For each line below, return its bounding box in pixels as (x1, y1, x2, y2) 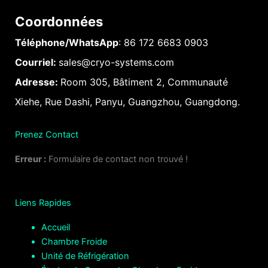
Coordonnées (15, 13, 103, 29)
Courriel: (15, 56, 59, 68)
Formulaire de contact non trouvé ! (46, 153, 188, 165)
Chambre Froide (41, 236, 107, 248)
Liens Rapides (15, 197, 71, 209)
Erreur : (15, 153, 46, 165)
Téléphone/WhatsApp (15, 36, 118, 48)
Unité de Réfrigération (41, 251, 129, 262)
